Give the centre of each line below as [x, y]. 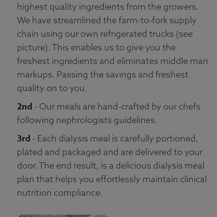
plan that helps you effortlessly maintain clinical [112, 179]
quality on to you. [52, 88]
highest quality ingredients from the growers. [108, 7]
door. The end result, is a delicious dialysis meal [111, 166]
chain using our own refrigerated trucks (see [105, 34]
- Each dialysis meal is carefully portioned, [114, 139]
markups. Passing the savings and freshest [103, 75]
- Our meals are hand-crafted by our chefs [116, 107]
